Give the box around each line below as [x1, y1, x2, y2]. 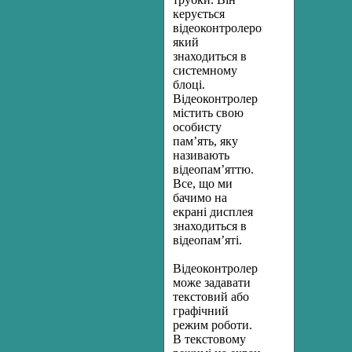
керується [173, 7, 225, 20]
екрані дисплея [173, 205, 253, 218]
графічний [173, 304, 229, 317]
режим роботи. [173, 318, 252, 332]
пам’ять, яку [173, 134, 238, 148]
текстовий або [173, 290, 249, 303]
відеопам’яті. [173, 233, 242, 247]
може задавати [173, 276, 251, 289]
